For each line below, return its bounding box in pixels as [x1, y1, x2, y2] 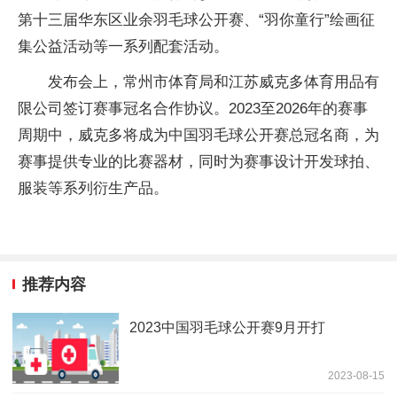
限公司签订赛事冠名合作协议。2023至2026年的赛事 [18, 99, 368, 117]
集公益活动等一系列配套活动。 [18, 37, 229, 55]
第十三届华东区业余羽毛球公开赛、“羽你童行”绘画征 [18, 11, 375, 28]
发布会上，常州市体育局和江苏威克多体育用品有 [48, 73, 379, 90]
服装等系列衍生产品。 [18, 179, 168, 197]
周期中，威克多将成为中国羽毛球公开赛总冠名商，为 [18, 126, 379, 144]
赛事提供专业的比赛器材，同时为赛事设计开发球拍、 [18, 152, 379, 170]
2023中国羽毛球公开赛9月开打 [129, 320, 325, 336]
